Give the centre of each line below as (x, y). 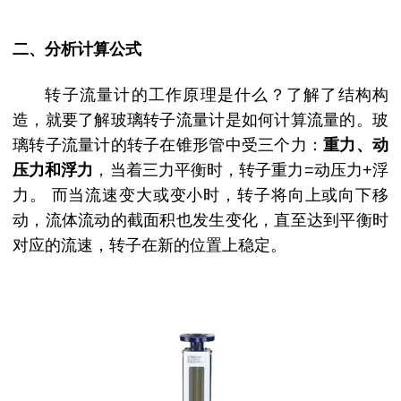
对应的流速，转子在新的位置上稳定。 (149, 246)
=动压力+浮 (346, 171)
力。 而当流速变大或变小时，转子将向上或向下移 (200, 196)
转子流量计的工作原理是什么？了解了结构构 (217, 95)
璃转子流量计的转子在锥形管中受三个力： (168, 145)
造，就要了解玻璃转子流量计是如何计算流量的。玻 (200, 120)
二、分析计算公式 (77, 49)
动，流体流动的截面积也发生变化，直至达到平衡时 (200, 221)
